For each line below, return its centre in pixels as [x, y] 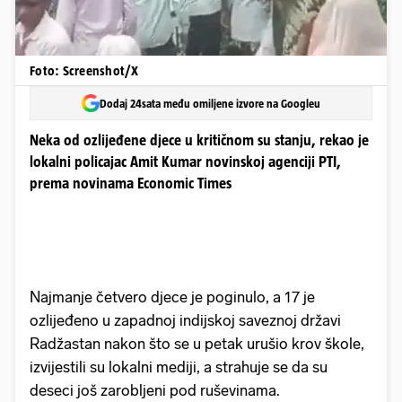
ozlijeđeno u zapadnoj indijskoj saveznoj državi [185, 321]
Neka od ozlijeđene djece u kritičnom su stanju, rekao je [199, 140]
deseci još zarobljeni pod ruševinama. [155, 391]
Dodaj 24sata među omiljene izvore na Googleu [210, 103]
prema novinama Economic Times [131, 184]
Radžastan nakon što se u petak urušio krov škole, [197, 344]
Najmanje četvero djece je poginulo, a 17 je [172, 297]
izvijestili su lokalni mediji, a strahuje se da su [179, 367]
